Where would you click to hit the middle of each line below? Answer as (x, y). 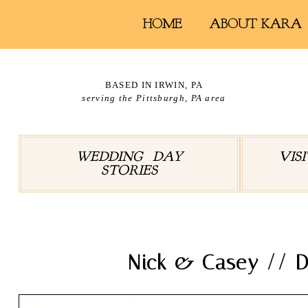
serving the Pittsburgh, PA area (154, 98)
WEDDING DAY (130, 156)
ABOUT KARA (255, 24)
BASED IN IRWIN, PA (154, 85)
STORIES (130, 170)
